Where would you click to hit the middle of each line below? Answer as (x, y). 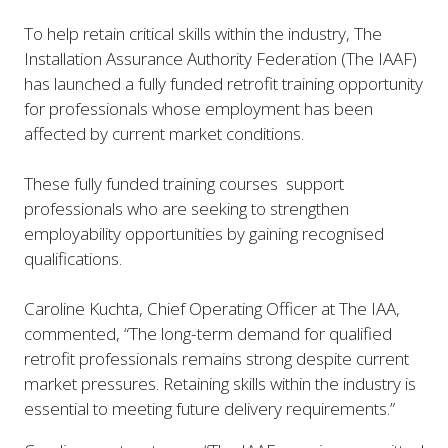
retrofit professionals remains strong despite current (216, 358)
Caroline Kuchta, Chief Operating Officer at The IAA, (212, 308)
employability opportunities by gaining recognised (204, 233)
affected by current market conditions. (164, 133)
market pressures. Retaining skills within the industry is (220, 383)
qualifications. (73, 258)
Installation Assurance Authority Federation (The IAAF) (220, 58)
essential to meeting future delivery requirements (205, 408)
